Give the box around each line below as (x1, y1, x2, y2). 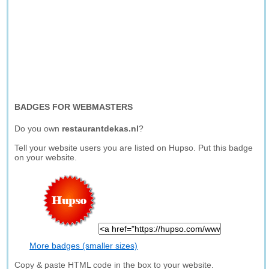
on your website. (14, 153, 77, 162)
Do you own (14, 124, 62, 133)
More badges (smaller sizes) (29, 241, 138, 250)
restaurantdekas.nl (62, 124, 139, 133)
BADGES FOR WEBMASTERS (14, 102, 133, 112)
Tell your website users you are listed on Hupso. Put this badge (14, 143, 253, 153)
